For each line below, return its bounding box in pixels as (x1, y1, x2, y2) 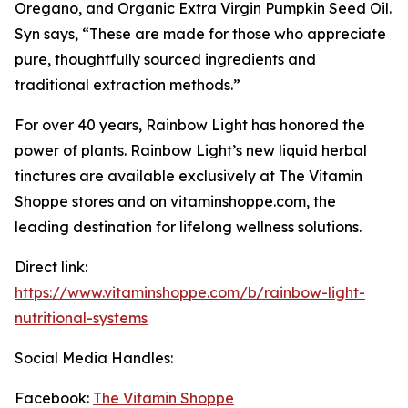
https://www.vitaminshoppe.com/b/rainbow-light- (15, 283, 365, 301)
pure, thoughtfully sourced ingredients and (15, 50, 316, 68)
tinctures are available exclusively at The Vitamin (15, 167, 362, 185)
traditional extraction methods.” (15, 76, 240, 94)
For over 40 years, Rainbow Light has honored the (15, 116, 365, 134)
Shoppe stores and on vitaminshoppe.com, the (15, 192, 336, 210)
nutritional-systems (15, 309, 148, 327)
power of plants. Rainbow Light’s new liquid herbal (15, 141, 367, 159)
